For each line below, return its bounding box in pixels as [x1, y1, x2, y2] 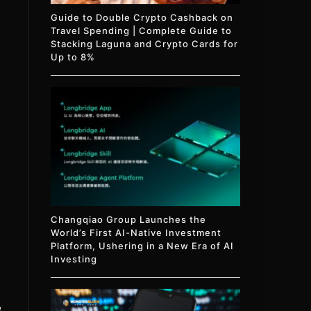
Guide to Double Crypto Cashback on [51, 12, 234, 24]
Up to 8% [51, 51, 96, 63]
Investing [51, 253, 98, 264]
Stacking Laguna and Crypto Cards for [51, 38, 239, 50]
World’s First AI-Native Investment [51, 226, 222, 238]
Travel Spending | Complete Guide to [51, 25, 233, 37]
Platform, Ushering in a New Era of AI [51, 239, 235, 251]
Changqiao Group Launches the [51, 213, 207, 225]
